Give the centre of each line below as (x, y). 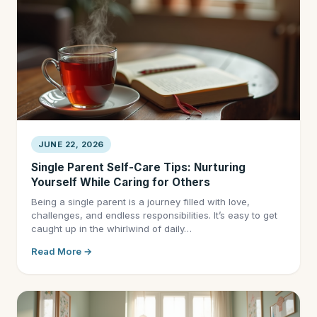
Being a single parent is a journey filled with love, (140, 202)
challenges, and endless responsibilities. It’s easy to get (154, 215)
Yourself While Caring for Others (121, 182)
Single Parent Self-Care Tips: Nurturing (138, 167)
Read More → (62, 251)
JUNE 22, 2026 (71, 144)
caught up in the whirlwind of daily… (111, 229)
